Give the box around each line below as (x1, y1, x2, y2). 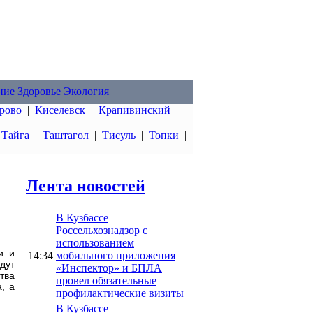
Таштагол (42, 129, 89, 141)
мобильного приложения (56, 249, 175, 261)
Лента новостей (26, 176, 145, 195)
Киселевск (35, 104, 85, 116)
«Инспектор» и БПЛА (56, 261, 162, 274)
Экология (64, 85, 109, 97)
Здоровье (17, 85, 61, 97)
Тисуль (101, 129, 136, 141)
